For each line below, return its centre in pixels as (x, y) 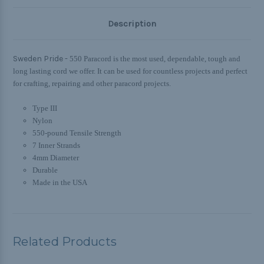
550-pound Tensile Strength (77, 133)
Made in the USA (60, 183)
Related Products (65, 242)
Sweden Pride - (41, 59)
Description (132, 24)
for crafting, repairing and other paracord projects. (92, 84)
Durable (45, 170)
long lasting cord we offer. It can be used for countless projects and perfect (130, 71)
